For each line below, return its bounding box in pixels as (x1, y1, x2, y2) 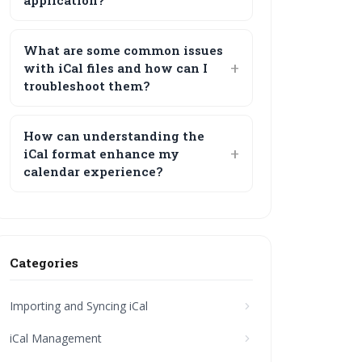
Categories (10, 255, 79, 271)
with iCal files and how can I (23, 60, 208, 76)
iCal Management (10, 330, 103, 346)
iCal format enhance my (23, 145, 180, 162)
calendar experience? (23, 163, 164, 179)
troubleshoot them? (23, 78, 151, 94)
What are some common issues (23, 42, 224, 58)
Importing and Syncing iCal (10, 298, 149, 314)
